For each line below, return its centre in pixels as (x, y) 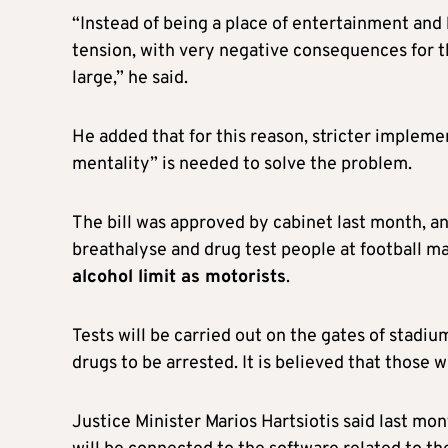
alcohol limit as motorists (179, 277)
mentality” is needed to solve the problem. (242, 164)
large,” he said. (130, 78)
